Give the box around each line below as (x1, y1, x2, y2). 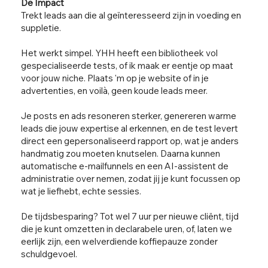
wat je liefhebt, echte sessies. (21, 185, 142, 197)
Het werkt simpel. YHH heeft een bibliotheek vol (21, 47, 218, 59)
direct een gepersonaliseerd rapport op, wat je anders (21, 135, 239, 147)
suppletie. (21, 22, 62, 34)
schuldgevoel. (21, 248, 78, 260)
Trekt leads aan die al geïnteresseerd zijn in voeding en (21, 10, 242, 22)
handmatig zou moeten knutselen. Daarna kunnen (21, 148, 221, 160)
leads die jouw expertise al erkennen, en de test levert (21, 123, 239, 135)
